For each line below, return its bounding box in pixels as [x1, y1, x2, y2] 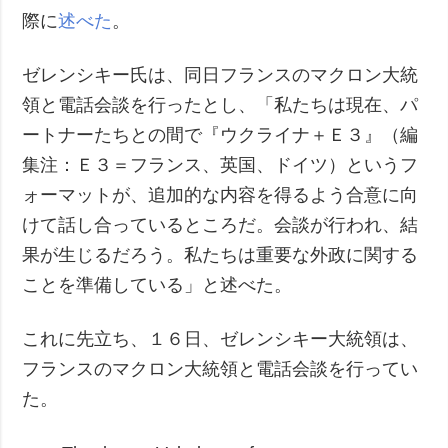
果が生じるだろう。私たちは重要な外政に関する [22, 244, 419, 265]
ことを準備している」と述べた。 [22, 274, 293, 295]
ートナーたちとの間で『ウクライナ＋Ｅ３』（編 [22, 124, 419, 145]
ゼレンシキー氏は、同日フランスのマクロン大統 [22, 64, 419, 85]
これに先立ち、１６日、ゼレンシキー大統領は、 [22, 328, 419, 349]
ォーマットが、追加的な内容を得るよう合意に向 [22, 184, 419, 205]
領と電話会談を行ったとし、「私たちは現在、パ [22, 94, 419, 115]
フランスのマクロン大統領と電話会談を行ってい [22, 358, 419, 379]
